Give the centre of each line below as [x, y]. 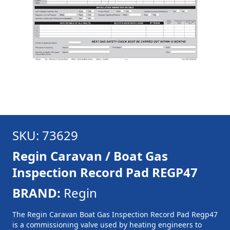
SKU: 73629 [45, 135]
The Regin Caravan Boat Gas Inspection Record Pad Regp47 [115, 214]
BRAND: [36, 193]
